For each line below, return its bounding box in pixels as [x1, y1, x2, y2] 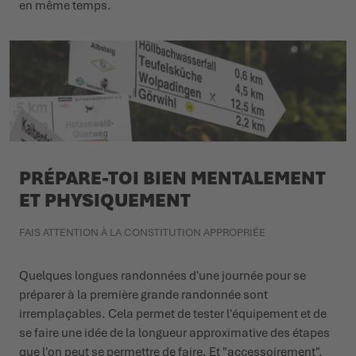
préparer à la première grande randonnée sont [19, 287, 268, 304]
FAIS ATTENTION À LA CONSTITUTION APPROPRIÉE [19, 226, 265, 240]
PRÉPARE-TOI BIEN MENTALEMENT [19, 166, 326, 191]
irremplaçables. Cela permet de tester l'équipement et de [19, 306, 327, 323]
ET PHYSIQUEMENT [19, 188, 191, 213]
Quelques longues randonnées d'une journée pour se [19, 268, 306, 284]
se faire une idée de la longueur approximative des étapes [19, 325, 330, 342]
